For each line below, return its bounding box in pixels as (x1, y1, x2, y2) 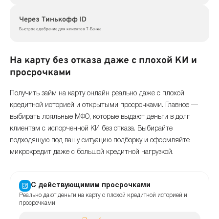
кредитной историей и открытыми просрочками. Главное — (10, 102, 198, 109)
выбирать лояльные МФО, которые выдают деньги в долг (10, 113, 190, 120)
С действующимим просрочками (30, 182, 151, 189)
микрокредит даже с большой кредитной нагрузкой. (10, 149, 174, 155)
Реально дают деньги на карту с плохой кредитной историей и (19, 193, 187, 198)
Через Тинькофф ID (19, 15, 87, 25)
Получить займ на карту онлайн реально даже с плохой (10, 90, 184, 97)
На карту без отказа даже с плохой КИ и (10, 55, 197, 67)
